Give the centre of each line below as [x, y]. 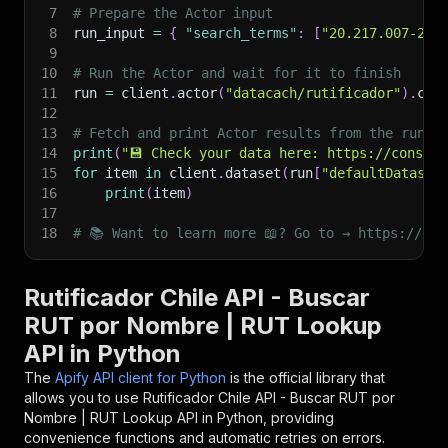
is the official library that [307, 377]
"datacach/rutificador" [313, 93]
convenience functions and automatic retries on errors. [204, 437]
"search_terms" [241, 33]
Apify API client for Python [140, 377]
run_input [113, 33]
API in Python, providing [253, 417]
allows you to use [83, 397]
